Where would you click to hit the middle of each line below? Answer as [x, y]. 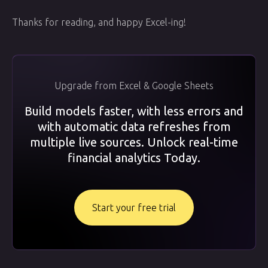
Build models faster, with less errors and [134, 111]
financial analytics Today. [134, 158]
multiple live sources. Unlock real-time [134, 142]
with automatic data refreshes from [134, 127]
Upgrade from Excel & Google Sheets [134, 86]
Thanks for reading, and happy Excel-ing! [99, 22]
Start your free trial [134, 208]
